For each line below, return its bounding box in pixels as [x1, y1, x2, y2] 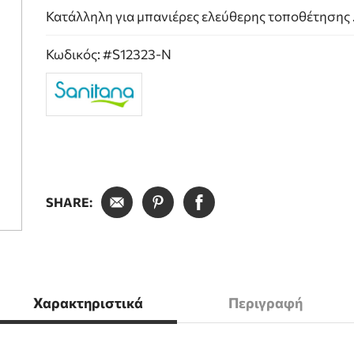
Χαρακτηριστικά [33, 294, 144, 312]
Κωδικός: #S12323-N [46, 45, 172, 62]
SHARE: [46, 194, 93, 209]
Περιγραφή [228, 294, 303, 312]
